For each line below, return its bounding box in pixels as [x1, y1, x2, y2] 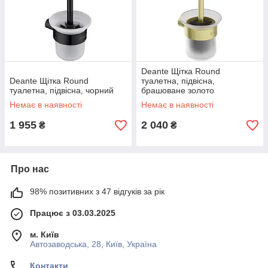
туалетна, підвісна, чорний [10, 86, 114, 95]
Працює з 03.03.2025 [30, 208, 115, 218]
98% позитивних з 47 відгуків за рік [30, 187, 165, 196]
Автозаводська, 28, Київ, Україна [30, 239, 157, 249]
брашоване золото [141, 86, 214, 95]
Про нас [11, 164, 49, 174]
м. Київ [30, 230, 59, 239]
